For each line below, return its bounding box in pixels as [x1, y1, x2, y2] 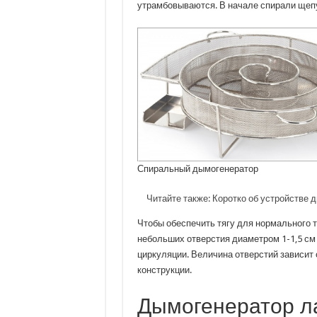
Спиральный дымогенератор [137, 163, 258, 175]
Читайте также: [146, 193, 210, 204]
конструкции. [137, 265, 192, 276]
